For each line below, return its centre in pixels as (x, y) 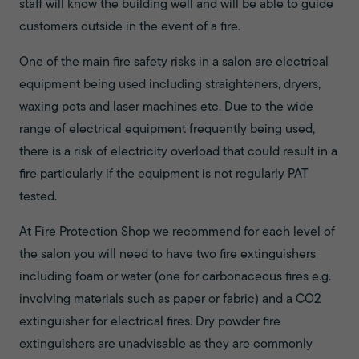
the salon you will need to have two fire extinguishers (167, 255)
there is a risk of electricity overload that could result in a (178, 152)
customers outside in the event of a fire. (130, 27)
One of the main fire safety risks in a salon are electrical (174, 63)
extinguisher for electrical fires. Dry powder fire (150, 322)
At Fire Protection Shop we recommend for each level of (177, 232)
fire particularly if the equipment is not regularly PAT (164, 175)
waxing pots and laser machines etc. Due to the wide (166, 107)
